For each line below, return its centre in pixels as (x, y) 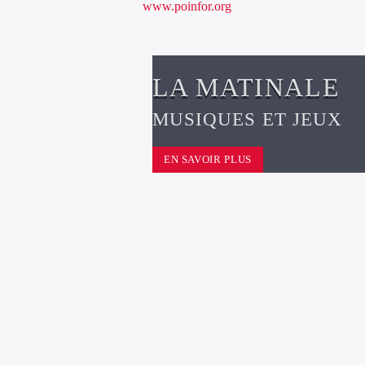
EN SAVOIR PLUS (207, 160)
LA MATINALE (246, 87)
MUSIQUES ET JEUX (247, 119)
